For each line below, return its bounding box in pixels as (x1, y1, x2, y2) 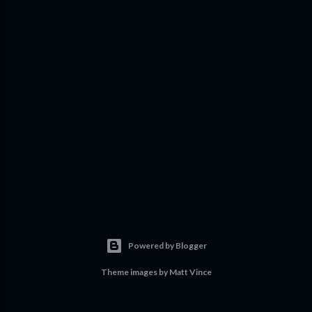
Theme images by (100, 267, 169, 277)
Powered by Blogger (127, 240, 207, 251)
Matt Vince (169, 267, 212, 277)
